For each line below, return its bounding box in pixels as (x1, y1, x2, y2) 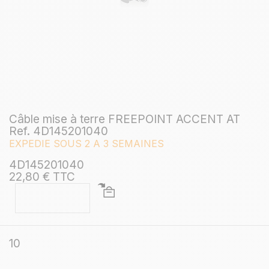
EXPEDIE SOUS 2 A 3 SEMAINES (9, 137, 164, 150)
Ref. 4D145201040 (9, 124, 108, 138)
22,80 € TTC (9, 169, 75, 184)
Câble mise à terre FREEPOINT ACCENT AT (9, 112, 240, 126)
